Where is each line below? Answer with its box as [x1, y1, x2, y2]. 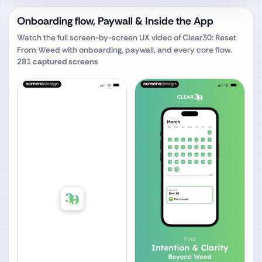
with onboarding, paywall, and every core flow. [60, 44, 232, 55]
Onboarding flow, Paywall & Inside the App [17, 14, 213, 28]
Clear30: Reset [182, 32, 236, 43]
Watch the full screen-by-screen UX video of [17, 32, 182, 43]
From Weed [17, 44, 60, 55]
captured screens [31, 56, 98, 67]
